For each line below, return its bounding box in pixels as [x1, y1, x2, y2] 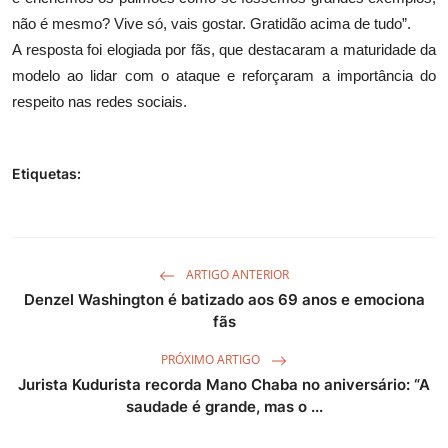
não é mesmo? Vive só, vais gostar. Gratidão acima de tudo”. [12, 14, 411, 32]
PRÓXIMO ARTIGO [161, 351, 263, 369]
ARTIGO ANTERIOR [183, 266, 289, 284]
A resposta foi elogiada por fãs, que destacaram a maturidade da [12, 40, 436, 58]
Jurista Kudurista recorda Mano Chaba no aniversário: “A [18, 374, 430, 394]
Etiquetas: [12, 164, 81, 182]
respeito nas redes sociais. [12, 92, 187, 110]
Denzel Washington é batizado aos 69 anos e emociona [23, 289, 425, 309]
